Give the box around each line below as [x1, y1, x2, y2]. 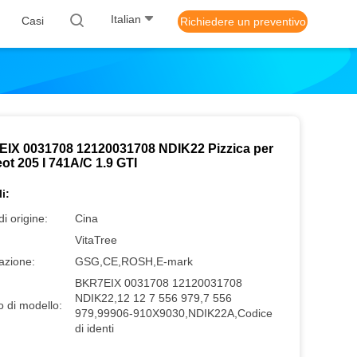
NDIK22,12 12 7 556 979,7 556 [75, 292, 232, 304]
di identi [75, 322, 114, 335]
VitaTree [75, 233, 117, 246]
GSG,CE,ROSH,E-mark [75, 255, 193, 268]
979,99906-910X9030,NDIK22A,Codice [75, 307, 273, 320]
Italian [111, 13, 141, 26]
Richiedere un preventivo [179, 15, 306, 28]
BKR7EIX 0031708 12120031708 [75, 277, 242, 289]
